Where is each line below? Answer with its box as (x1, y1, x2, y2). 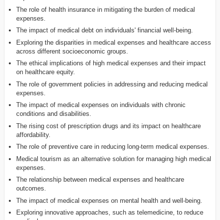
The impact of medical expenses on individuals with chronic (16, 101, 186, 109)
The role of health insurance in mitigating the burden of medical (16, 5, 195, 13)
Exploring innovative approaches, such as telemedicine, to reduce (16, 209, 204, 217)
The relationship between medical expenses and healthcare (16, 176, 185, 184)
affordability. (16, 131, 51, 138)
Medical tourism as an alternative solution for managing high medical (16, 155, 212, 163)
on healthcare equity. (16, 68, 76, 76)
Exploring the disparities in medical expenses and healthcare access (16, 38, 212, 46)
